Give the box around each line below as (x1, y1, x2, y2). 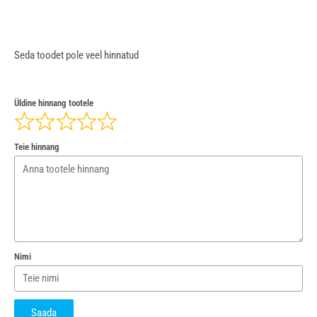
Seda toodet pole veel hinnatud (14, 49, 139, 62)
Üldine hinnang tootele (14, 97, 93, 108)
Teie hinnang (14, 142, 59, 153)
